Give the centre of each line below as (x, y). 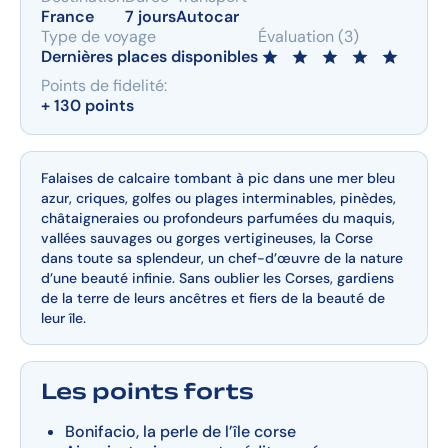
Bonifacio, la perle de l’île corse (180, 431)
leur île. (63, 318)
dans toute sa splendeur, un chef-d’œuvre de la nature (222, 258)
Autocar (207, 16)
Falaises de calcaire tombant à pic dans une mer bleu (218, 178)
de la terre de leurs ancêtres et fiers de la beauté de (213, 298)
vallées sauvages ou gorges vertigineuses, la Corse (207, 238)
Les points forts (147, 391)
